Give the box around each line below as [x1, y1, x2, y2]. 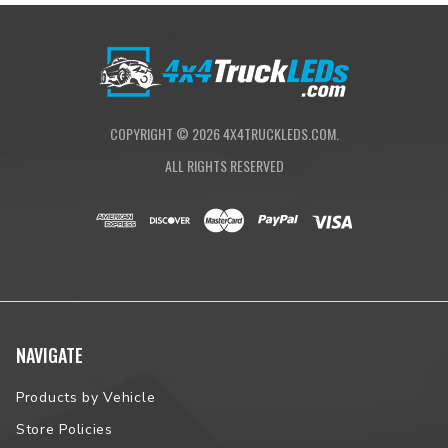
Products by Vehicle [16, 388, 156, 408]
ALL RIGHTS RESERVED [164, 155, 284, 177]
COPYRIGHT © [109, 123, 192, 145]
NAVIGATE [16, 342, 83, 369]
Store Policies [16, 420, 113, 440]
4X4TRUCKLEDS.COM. [219, 123, 339, 145]
